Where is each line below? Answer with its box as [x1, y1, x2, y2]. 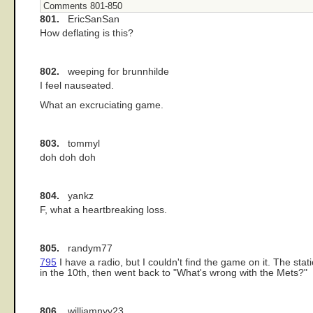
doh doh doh [40, 152, 96, 163]
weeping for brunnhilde [59, 66, 169, 77]
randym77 [59, 243, 112, 254]
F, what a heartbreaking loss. [40, 205, 167, 216]
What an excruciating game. [40, 100, 163, 111]
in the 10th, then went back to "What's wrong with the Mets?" [40, 268, 307, 279]
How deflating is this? [40, 27, 133, 38]
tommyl [59, 138, 100, 150]
